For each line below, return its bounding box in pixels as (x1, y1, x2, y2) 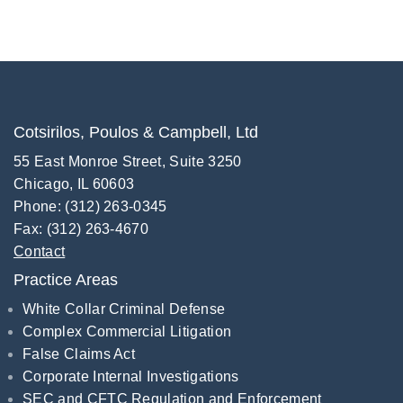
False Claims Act (22, 346, 136, 362)
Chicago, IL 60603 (13, 176, 135, 192)
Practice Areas (13, 271, 118, 289)
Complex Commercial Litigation (22, 324, 232, 339)
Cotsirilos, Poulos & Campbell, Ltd (13, 123, 258, 141)
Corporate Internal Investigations (22, 369, 239, 384)
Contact (13, 244, 66, 259)
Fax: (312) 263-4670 (13, 221, 149, 237)
